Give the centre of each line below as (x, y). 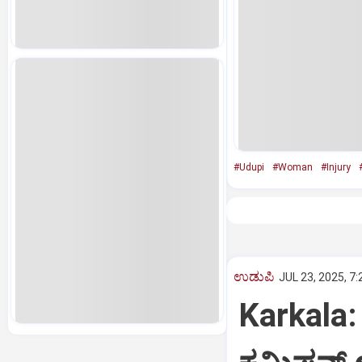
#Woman (292, 167)
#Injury (335, 167)
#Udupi (248, 167)
